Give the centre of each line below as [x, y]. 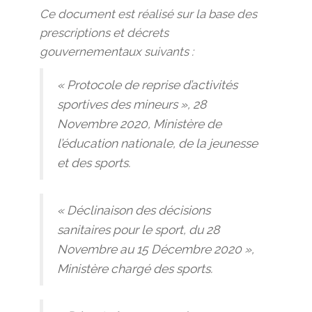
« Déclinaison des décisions [133, 211]
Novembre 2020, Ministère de [139, 124]
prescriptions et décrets [104, 33]
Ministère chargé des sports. [134, 269]
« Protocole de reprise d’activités [147, 85]
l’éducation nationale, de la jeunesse [157, 144]
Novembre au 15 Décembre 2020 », [155, 250]
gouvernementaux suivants [114, 52]
